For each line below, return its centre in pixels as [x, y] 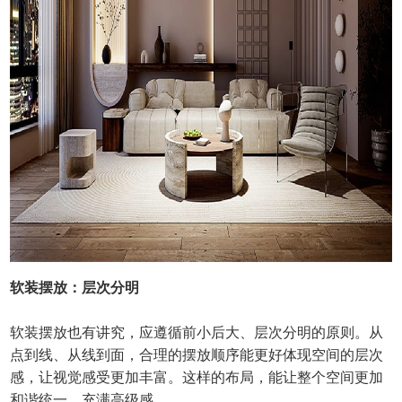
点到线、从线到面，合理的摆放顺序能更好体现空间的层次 [197, 355]
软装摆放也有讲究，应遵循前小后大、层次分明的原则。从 [197, 333]
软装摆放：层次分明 [75, 288]
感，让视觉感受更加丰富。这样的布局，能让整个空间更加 [197, 378]
